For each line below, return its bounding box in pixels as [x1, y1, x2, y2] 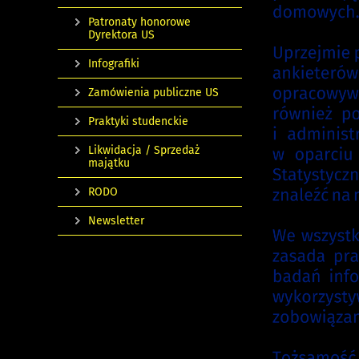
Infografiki [88, 57, 139, 71]
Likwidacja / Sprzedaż [88, 143, 200, 157]
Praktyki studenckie [88, 115, 188, 128]
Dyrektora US [88, 28, 155, 42]
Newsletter [88, 214, 144, 228]
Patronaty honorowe [88, 15, 191, 29]
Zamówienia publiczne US [88, 86, 219, 99]
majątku [88, 156, 130, 170]
